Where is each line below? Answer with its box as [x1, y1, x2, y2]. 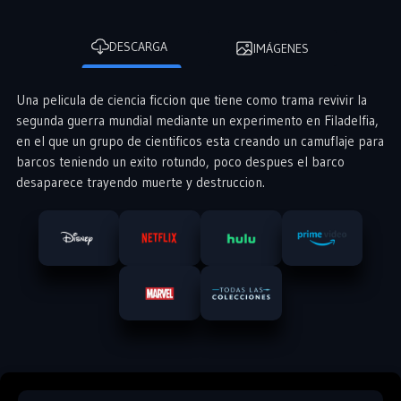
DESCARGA [108, 38, 167, 55]
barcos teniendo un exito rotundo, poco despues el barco [16, 153, 345, 171]
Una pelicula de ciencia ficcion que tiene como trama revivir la [16, 91, 367, 109]
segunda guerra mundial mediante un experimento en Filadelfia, [16, 112, 379, 130]
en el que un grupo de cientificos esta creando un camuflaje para [16, 132, 384, 150]
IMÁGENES [253, 40, 309, 57]
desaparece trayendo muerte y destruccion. [16, 174, 265, 192]
